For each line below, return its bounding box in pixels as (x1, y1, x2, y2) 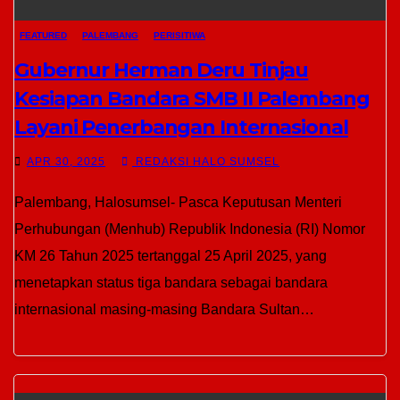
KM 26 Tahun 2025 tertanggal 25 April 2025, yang (14, 248, 327, 263)
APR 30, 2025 (27, 155, 105, 168)
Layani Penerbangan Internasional (14, 115, 348, 139)
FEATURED (20, 30, 67, 40)
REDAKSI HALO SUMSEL (132, 155, 279, 168)
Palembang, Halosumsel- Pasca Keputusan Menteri (14, 195, 342, 210)
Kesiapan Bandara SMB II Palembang (14, 87, 370, 111)
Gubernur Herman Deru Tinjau (14, 58, 309, 82)
